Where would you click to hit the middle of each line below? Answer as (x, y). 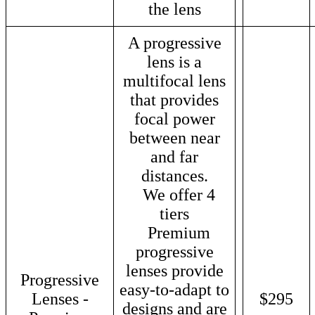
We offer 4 (174, 194)
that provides (174, 99)
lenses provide (174, 270)
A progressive (174, 43)
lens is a (174, 62)
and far (174, 156)
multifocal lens (174, 81)
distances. (174, 175)
